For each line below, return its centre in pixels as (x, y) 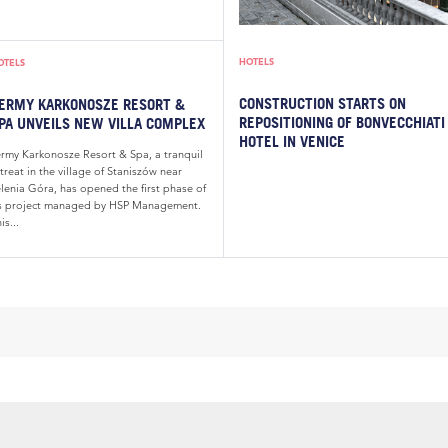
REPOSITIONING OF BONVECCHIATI (342, 121)
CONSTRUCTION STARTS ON (322, 102)
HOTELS (256, 61)
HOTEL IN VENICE (292, 140)
